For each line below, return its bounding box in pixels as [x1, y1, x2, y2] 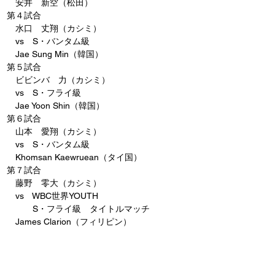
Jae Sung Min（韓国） [7, 49, 103, 59]
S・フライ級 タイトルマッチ [7, 204, 150, 214]
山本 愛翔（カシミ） [7, 126, 101, 136]
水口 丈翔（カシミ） [7, 23, 101, 33]
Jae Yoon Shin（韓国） [7, 101, 104, 110]
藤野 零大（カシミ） [7, 178, 101, 188]
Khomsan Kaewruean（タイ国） [7, 152, 142, 162]
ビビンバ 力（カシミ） [7, 75, 110, 85]
